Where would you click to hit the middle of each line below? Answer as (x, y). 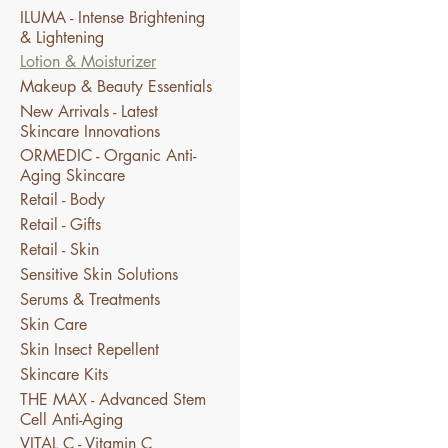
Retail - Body (62, 200)
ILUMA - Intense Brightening (112, 18)
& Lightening (62, 38)
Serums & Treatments (90, 300)
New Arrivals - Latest (89, 112)
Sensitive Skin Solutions (99, 275)
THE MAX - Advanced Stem (113, 400)
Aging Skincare (72, 176)
